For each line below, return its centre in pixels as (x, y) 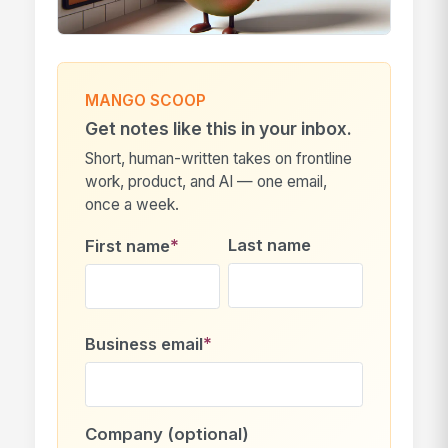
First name (127, 246)
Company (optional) (166, 433)
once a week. (131, 204)
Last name (270, 245)
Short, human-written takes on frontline (218, 158)
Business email (143, 344)
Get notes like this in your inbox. (218, 129)
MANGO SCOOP (145, 101)
